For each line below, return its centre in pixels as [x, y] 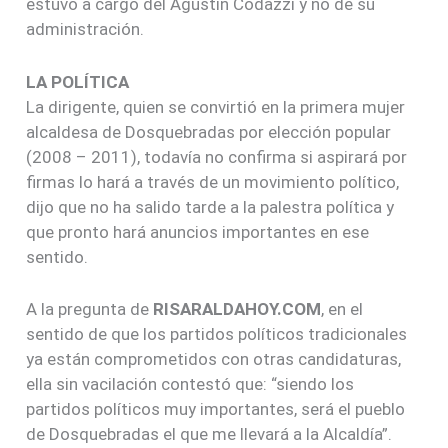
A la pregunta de [90, 308]
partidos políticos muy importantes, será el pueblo [216, 408]
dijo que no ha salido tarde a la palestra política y [210, 206]
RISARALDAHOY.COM [237, 308]
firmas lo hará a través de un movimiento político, [213, 181]
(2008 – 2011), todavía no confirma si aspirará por [217, 156]
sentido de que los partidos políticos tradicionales [217, 333]
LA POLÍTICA [78, 81]
